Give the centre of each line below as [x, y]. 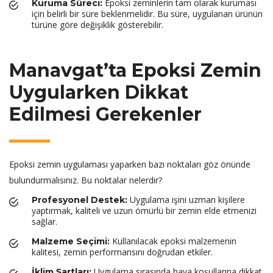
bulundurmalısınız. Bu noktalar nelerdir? [86, 180]
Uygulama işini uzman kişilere [186, 200]
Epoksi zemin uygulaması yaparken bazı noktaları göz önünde [130, 164]
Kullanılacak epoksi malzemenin [173, 241]
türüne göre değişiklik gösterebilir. [97, 25]
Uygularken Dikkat [99, 92]
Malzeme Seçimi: [71, 241]
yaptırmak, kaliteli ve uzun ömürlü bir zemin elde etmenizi [144, 211]
